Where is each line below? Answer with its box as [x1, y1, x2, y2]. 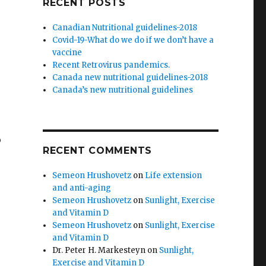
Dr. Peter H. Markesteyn [52, 245, 146, 255]
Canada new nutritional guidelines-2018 [52, 72, 208, 83]
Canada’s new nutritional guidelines [52, 85, 194, 95]
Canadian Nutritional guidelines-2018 [52, 23, 198, 33]
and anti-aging [52, 183, 112, 193]
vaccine [52, 47, 83, 58]
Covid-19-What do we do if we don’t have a [52, 35, 214, 45]
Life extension [145, 170, 202, 180]
